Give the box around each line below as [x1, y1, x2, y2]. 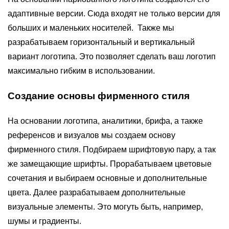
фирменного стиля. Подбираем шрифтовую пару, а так [8, 145, 216, 154]
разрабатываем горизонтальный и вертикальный [8, 37, 195, 47]
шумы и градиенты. [8, 217, 81, 226]
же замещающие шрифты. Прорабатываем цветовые [8, 159, 212, 169]
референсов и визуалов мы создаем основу [8, 131, 175, 140]
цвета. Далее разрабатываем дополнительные [8, 188, 186, 197]
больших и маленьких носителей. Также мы [8, 23, 174, 32]
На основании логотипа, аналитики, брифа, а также [8, 117, 203, 126]
